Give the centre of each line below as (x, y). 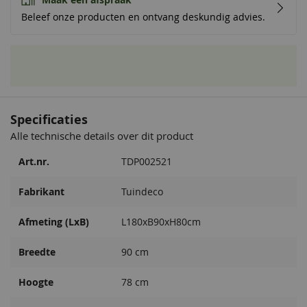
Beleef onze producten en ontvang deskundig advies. (143, 17)
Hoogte (36, 282)
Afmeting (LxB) (54, 222)
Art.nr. (34, 161)
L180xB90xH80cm (161, 222)
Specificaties (49, 119)
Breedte (37, 252)
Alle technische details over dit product (102, 135)
